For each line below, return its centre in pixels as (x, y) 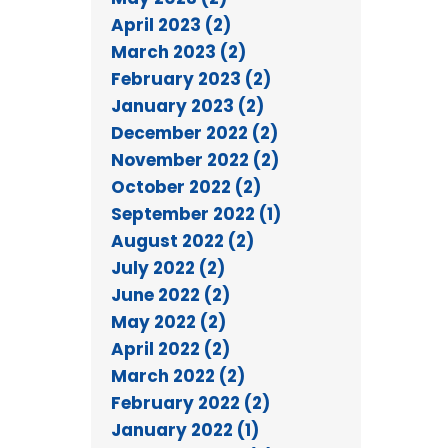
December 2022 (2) (194, 132)
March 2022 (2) (178, 375)
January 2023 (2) (187, 105)
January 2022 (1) (185, 429)
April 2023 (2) (171, 24)
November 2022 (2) (195, 159)
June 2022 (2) (170, 294)
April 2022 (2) (170, 348)
